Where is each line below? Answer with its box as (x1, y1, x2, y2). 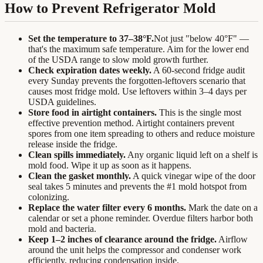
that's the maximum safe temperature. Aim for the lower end (28, 44, 249, 55)
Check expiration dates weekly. (28, 65, 151, 76)
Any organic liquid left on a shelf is (126, 150, 258, 160)
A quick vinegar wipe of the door (131, 171, 255, 181)
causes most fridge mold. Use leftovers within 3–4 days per (28, 86, 247, 97)
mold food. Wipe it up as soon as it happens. (28, 160, 191, 171)
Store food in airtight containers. (28, 107, 157, 118)
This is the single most (157, 107, 241, 118)
